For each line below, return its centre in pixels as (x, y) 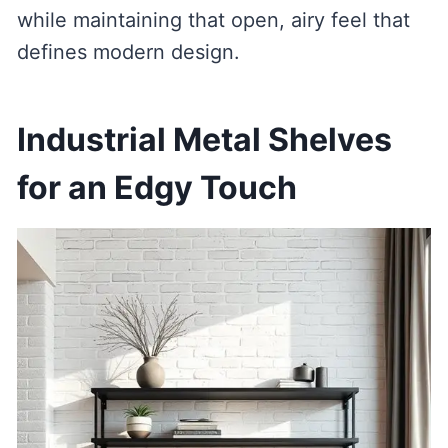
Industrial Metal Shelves (204, 140)
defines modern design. (128, 52)
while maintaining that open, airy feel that (213, 20)
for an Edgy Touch (156, 188)
